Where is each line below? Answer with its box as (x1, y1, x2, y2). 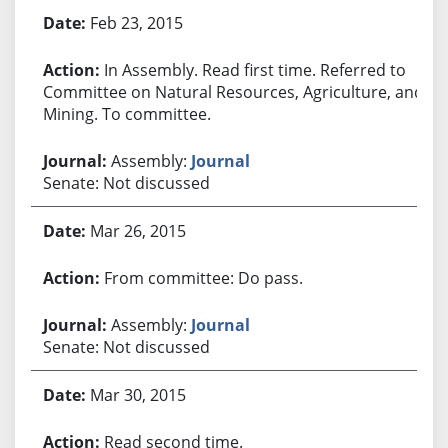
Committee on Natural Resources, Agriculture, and (42, 80, 424, 103)
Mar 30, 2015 (89, 383, 186, 406)
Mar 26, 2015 (89, 219, 186, 242)
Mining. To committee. (42, 102, 211, 125)
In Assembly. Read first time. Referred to (103, 58, 406, 81)
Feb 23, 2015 (89, 11, 183, 34)
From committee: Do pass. (103, 266, 303, 289)
